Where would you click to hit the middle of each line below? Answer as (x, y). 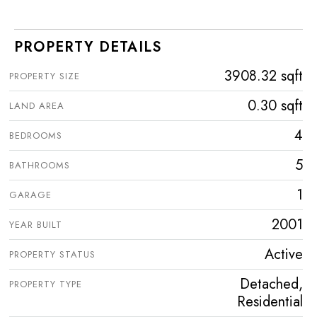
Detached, (271, 284)
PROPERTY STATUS (52, 254)
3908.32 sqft (264, 76)
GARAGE (30, 195)
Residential (270, 301)
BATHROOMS (40, 165)
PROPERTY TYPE (46, 284)
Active (284, 254)
